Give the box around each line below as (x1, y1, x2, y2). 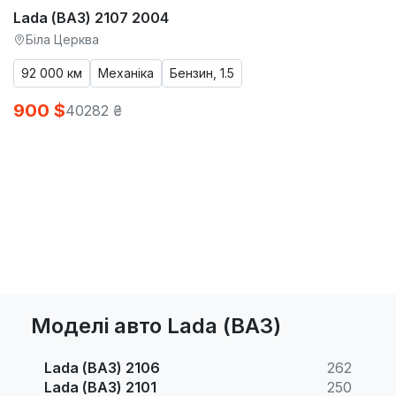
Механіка (98, 65, 154, 80)
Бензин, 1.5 (170, 65, 234, 80)
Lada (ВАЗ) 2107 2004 (13, 8, 169, 27)
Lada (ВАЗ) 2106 (44, 358, 160, 377)
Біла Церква (26, 31, 99, 47)
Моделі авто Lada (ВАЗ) (31, 312, 281, 339)
